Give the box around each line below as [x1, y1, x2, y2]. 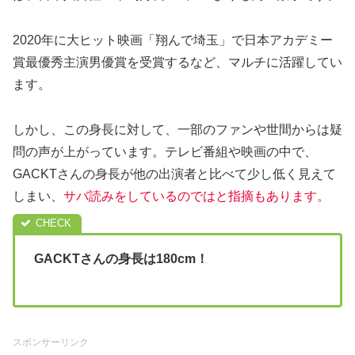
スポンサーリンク [13, 337, 89, 349]
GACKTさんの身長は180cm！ [34, 251, 208, 265]
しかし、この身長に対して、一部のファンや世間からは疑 [13, 122, 342, 136]
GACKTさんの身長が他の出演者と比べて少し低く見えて [13, 166, 336, 181]
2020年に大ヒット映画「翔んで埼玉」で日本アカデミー [13, 32, 333, 47]
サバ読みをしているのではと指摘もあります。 [63, 189, 330, 203]
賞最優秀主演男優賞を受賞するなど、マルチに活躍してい [13, 55, 342, 69]
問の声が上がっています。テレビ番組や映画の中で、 [13, 144, 317, 158]
